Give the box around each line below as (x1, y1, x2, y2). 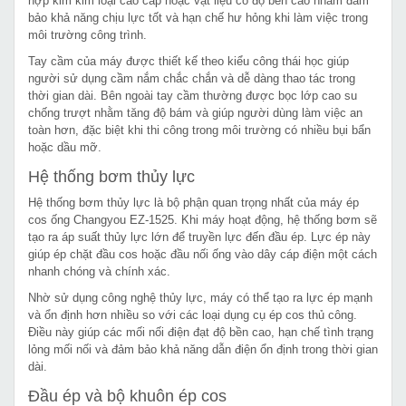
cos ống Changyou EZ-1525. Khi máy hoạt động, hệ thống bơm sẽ (28, 212, 377, 227)
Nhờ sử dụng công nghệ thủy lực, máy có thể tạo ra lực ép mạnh (28, 290, 372, 304)
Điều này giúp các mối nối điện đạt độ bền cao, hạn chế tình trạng (28, 324, 373, 339)
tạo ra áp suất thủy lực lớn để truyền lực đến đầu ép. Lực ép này (28, 229, 371, 244)
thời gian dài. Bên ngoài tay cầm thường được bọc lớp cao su (28, 88, 357, 102)
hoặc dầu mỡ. (28, 140, 101, 154)
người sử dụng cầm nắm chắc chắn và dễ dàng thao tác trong (28, 71, 355, 85)
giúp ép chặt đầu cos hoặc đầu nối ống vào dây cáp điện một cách (28, 246, 377, 261)
